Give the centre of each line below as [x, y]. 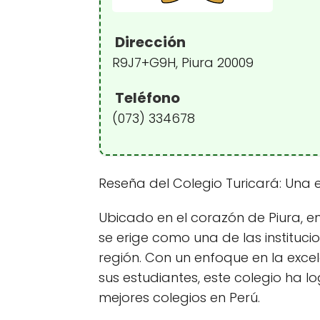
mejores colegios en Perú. [179, 297]
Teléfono [146, 98]
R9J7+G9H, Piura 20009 [183, 62]
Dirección [149, 42]
